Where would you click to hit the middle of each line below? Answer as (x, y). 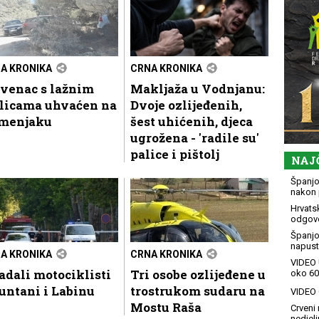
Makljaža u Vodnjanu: (198, 88)
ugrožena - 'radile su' (195, 137)
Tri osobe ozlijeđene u (198, 274)
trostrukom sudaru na (198, 291)
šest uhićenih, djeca (192, 121)
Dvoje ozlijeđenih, (186, 105)
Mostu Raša (166, 307)
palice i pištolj (175, 154)
